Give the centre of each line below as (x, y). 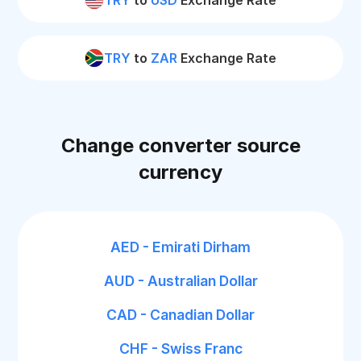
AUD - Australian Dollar (180, 281)
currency (180, 172)
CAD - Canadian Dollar (180, 315)
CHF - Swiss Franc (180, 349)
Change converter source (180, 145)
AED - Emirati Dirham (180, 247)
